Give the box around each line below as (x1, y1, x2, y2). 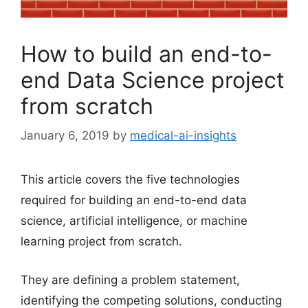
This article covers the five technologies (21, 173, 240, 187)
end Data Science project (21, 66, 285, 93)
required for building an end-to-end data (21, 193, 247, 208)
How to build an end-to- (21, 40, 272, 67)
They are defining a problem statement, (21, 272, 240, 287)
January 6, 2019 (21, 129, 109, 143)
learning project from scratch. (21, 234, 182, 249)
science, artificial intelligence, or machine (21, 214, 247, 228)
